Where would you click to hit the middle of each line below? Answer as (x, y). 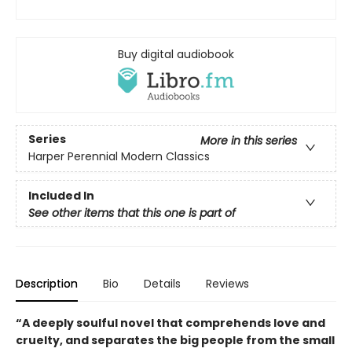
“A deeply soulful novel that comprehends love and (170, 323)
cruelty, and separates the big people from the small (175, 340)
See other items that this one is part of (132, 213)
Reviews (227, 283)
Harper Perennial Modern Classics (119, 157)
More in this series (249, 141)
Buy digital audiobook (176, 55)
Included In (61, 195)
